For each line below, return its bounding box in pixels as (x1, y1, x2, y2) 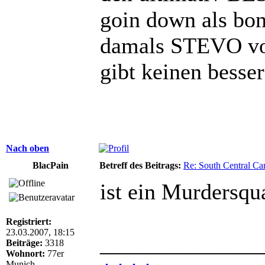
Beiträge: (6, 237, 43, 248)
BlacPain (32, 160, 69, 170)
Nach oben (6, 143, 49, 153)
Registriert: (6, 216, 51, 227)
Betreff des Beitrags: (99, 160, 181, 170)
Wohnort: (6, 248, 45, 258)
